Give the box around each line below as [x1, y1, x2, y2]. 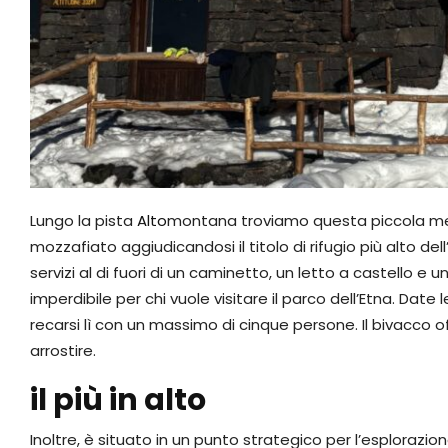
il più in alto [30, 379, 206, 422]
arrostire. [30, 340, 96, 362]
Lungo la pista [30, 210, 137, 232]
